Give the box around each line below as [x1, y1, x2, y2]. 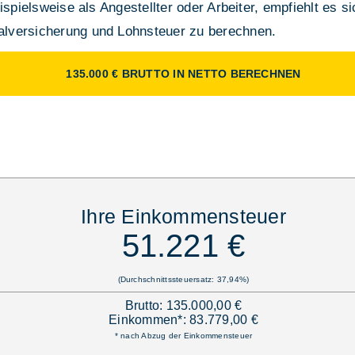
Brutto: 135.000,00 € [124, 298, 242, 312]
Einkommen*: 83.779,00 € [109, 312, 258, 326]
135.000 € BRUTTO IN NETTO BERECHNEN [66, 67, 301, 80]
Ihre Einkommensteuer [81, 204, 286, 227]
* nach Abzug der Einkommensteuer [114, 330, 253, 340]
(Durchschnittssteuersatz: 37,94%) [117, 274, 250, 284]
